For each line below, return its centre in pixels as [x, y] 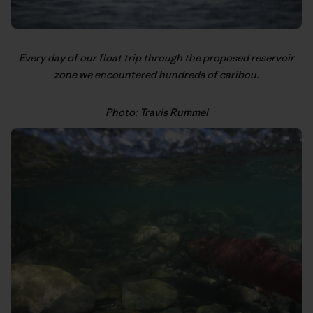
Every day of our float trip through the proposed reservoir [156, 57]
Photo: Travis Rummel [156, 112]
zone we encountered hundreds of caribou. [156, 74]
